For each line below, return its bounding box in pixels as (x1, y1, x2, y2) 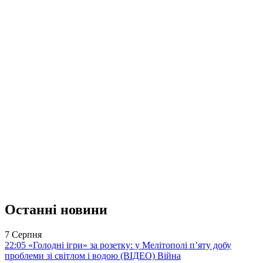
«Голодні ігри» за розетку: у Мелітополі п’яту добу (26, 240, 231, 250)
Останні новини (5, 201, 107, 217)
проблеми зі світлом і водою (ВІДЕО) (5, 250, 157, 261)
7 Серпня (5, 229, 42, 240)
